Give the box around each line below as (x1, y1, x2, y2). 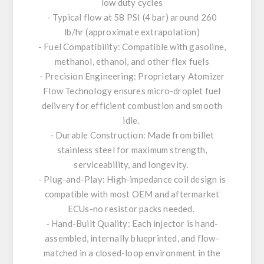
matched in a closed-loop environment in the (44, 247, 220, 258)
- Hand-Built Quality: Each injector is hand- (45, 217, 219, 229)
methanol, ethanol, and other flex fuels (55, 55, 209, 67)
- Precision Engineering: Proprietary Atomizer (39, 70, 225, 81)
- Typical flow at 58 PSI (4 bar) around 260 (47, 11, 217, 22)
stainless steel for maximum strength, (57, 144, 207, 155)
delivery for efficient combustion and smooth (41, 100, 223, 111)
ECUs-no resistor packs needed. (67, 203, 197, 214)
